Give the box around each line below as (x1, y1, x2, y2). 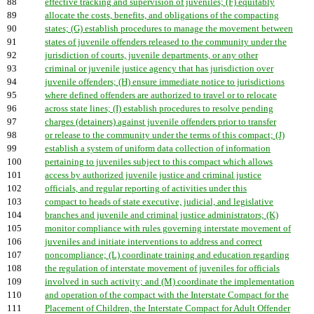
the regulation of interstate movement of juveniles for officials (45, 264, 280, 273)
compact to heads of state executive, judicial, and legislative (45, 197, 273, 207)
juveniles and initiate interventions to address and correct (45, 237, 262, 247)
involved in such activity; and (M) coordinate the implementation (45, 277, 294, 287)
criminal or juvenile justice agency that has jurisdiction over (45, 64, 273, 74)
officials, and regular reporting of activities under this (45, 184, 247, 193)
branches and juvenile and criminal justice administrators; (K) (45, 210, 278, 220)
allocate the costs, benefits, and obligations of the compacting (45, 11, 279, 20)
